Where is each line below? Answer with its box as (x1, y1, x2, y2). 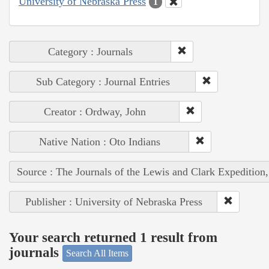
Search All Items (66, 248, 128, 259)
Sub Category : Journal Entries (35, 76, 170, 88)
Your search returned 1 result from (9, 229, 217, 245)
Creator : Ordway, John (43, 106, 146, 118)
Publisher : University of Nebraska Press (25, 196, 202, 208)
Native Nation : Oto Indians (38, 136, 160, 148)
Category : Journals (48, 46, 133, 58)
